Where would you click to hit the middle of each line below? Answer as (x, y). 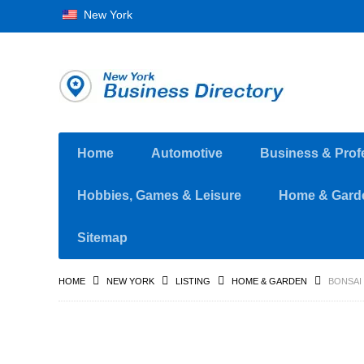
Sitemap (102, 238)
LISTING (193, 281)
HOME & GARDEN (269, 281)
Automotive (187, 153)
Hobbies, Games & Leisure (159, 195)
